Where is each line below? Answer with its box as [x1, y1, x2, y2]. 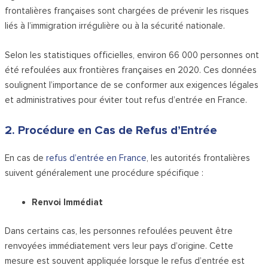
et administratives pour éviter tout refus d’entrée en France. [5, 95, 248, 106]
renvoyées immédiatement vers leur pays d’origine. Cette [5, 240, 234, 251]
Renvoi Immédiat [32, 197, 103, 208]
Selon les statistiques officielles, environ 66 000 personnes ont [5, 50, 260, 61]
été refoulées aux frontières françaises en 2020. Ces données [5, 65, 257, 76]
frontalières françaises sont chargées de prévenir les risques [5, 5, 249, 17]
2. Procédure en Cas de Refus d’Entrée [5, 123, 218, 138]
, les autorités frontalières [147, 153, 251, 164]
